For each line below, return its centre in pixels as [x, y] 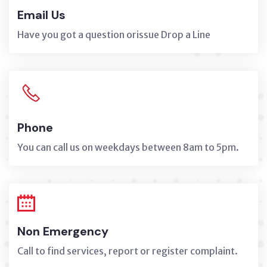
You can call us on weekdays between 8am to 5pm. [128, 147]
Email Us [41, 15]
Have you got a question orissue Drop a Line [114, 34]
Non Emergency [63, 231]
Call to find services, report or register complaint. [128, 251]
